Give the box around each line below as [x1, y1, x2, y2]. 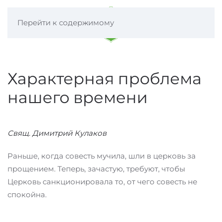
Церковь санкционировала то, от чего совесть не [7, 177, 197, 186]
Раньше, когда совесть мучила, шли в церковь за [7, 151, 196, 161]
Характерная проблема [7, 69, 202, 88]
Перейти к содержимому [17, 18, 114, 27]
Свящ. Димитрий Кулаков [7, 128, 107, 138]
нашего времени [7, 88, 148, 107]
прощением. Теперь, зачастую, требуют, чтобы [7, 164, 185, 173]
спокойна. [7, 190, 47, 199]
